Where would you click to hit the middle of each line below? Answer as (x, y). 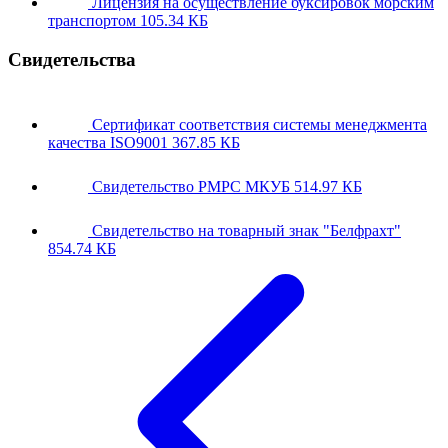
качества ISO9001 (108, 142)
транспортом (92, 21)
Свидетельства (72, 59)
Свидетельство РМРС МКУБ (191, 186)
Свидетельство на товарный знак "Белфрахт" (246, 230)
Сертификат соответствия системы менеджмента (259, 124)
